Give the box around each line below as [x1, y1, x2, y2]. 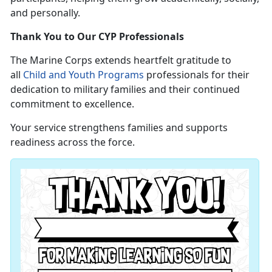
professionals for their [144, 67, 250, 81]
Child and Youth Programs [23, 67, 144, 81]
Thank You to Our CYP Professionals [10, 29, 184, 43]
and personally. [10, 5, 80, 19]
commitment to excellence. [10, 97, 134, 110]
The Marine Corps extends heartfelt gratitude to [10, 53, 231, 67]
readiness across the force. [10, 135, 135, 149]
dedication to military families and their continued [10, 82, 240, 96]
